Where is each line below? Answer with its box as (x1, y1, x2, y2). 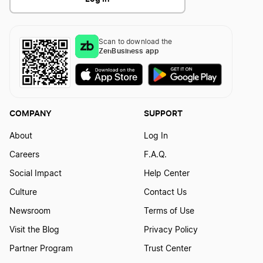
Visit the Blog (9, 226, 59, 235)
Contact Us (143, 188, 187, 197)
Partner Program (9, 245, 73, 254)
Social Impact (9, 170, 62, 178)
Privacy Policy (143, 226, 198, 235)
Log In (143, 132, 168, 141)
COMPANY (9, 108, 52, 119)
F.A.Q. (143, 151, 167, 160)
